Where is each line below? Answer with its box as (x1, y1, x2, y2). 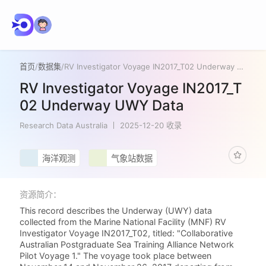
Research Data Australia (20, 120, 108, 130)
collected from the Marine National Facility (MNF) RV (20, 217, 227, 227)
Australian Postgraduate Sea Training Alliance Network (20, 239, 235, 250)
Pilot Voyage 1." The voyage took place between (20, 251, 212, 261)
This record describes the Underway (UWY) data (20, 205, 213, 216)
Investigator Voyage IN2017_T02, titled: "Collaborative (20, 228, 233, 239)
